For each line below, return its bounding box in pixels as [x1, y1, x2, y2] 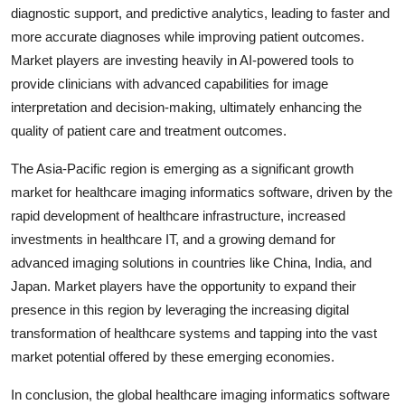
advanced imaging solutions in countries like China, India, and [11, 254, 372, 270]
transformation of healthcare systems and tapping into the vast [11, 325, 377, 341]
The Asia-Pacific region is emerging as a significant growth [11, 160, 353, 176]
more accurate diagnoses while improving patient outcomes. [11, 28, 364, 44]
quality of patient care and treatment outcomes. [11, 122, 287, 138]
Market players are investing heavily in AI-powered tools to [11, 52, 353, 68]
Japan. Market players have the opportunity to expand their [11, 278, 356, 294]
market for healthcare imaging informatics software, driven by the [11, 184, 392, 200]
